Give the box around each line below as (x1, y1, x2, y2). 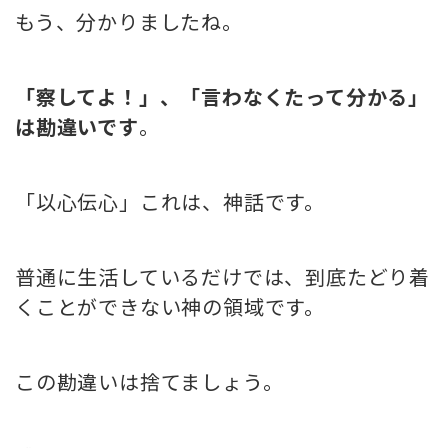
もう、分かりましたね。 (15, 7, 243, 37)
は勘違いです (15, 112, 139, 142)
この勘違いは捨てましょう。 (15, 367, 284, 397)
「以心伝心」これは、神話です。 (15, 187, 325, 217)
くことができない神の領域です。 (15, 292, 325, 322)
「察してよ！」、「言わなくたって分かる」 (15, 82, 429, 112)
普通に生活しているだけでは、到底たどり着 (15, 262, 430, 292)
